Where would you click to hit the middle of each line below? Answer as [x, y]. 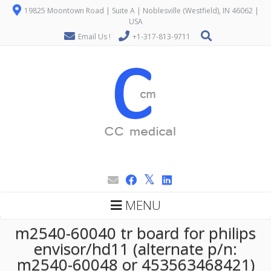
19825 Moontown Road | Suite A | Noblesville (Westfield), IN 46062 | [140, 11]
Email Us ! [94, 37]
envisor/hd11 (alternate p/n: [135, 249]
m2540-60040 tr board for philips [135, 233]
